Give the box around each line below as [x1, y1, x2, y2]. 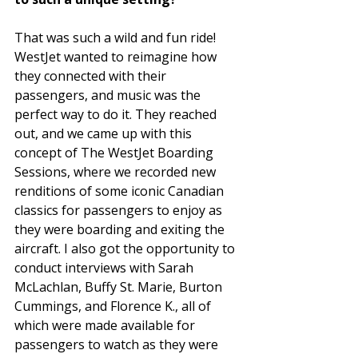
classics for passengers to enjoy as [14, 201, 225, 220]
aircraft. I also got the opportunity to [14, 240, 238, 258]
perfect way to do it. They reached [14, 105, 220, 124]
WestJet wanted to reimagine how [14, 48, 220, 66]
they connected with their [14, 67, 169, 86]
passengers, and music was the [14, 86, 204, 105]
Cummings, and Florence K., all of [14, 297, 214, 316]
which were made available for [14, 316, 198, 335]
